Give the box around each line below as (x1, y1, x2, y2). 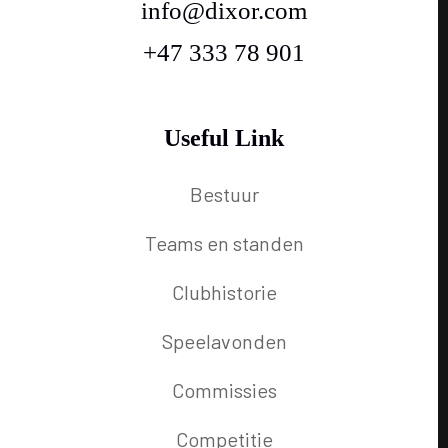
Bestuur (189, 181, 259, 206)
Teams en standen (144, 230, 304, 255)
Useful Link (164, 124, 284, 151)
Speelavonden (161, 328, 287, 353)
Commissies (171, 377, 277, 402)
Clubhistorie (171, 279, 277, 304)
